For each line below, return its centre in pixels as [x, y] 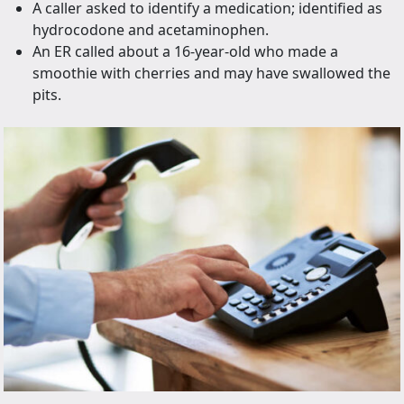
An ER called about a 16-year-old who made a [185, 52]
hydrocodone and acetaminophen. [151, 30]
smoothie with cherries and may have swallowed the [211, 73]
